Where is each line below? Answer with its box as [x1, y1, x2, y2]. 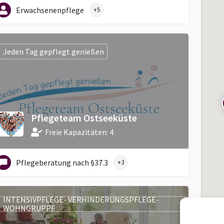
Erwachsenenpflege [16, 5, 84, 15]
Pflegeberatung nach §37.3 [16, 157, 108, 167]
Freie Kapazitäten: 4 [45, 127, 113, 137]
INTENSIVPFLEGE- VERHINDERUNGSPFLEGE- [2, 194, 159, 204]
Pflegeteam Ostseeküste [31, 111, 137, 124]
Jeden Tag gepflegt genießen [2, 46, 104, 56]
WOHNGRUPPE [2, 203, 55, 213]
